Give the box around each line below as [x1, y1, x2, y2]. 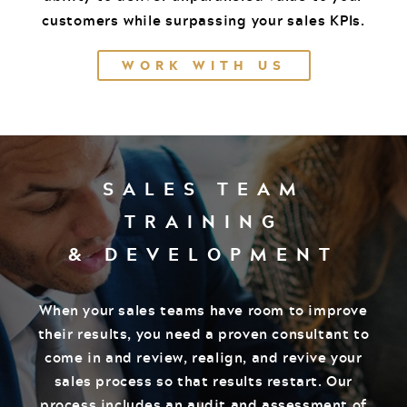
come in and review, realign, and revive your [45, 345, 362, 368]
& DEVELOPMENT [68, 239, 339, 268]
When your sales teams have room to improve [39, 298, 368, 321]
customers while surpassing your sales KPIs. [42, 8, 365, 31]
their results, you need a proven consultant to [37, 322, 370, 344]
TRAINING [124, 206, 283, 235]
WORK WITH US [121, 54, 286, 75]
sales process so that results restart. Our [54, 369, 353, 392]
